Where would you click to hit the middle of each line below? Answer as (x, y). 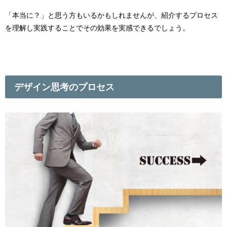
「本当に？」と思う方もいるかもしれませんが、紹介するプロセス (111, 15)
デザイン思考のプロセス (65, 87)
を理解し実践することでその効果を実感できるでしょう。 (97, 28)
